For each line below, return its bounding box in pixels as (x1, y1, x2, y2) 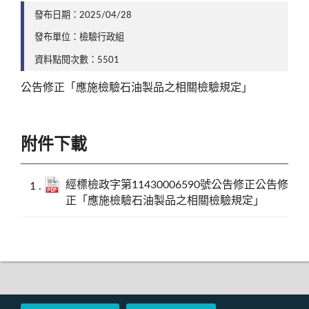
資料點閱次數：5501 (34, 54, 119, 65)
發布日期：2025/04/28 (34, 10, 132, 20)
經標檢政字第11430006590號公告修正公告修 (66, 179, 288, 191)
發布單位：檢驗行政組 (34, 32, 124, 43)
